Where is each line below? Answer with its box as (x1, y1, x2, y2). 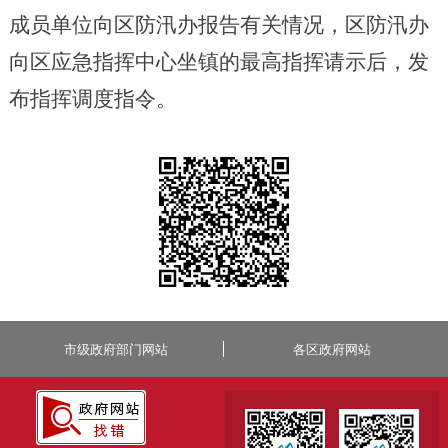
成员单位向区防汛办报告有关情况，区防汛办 (8, 12, 429, 37)
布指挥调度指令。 (8, 86, 177, 111)
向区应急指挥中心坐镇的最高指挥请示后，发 (8, 49, 429, 74)
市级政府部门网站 (63, 341, 168, 357)
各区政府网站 (292, 341, 371, 357)
